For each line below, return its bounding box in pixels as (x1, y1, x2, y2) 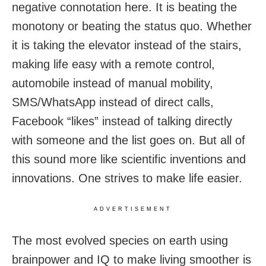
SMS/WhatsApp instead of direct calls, (12, 96, 214, 109)
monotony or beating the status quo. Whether (12, 20, 252, 33)
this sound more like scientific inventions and (12, 153, 246, 166)
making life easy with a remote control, (12, 58, 215, 71)
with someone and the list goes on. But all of (12, 134, 245, 147)
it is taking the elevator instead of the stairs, (12, 39, 242, 52)
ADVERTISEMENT (94, 206, 172, 213)
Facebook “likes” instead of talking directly (12, 115, 232, 128)
